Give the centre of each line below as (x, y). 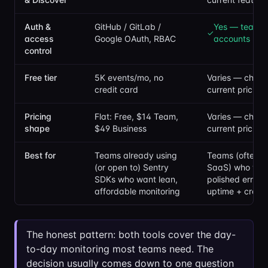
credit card (116, 89)
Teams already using (136, 155)
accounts (232, 39)
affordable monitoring (137, 191)
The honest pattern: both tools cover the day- (131, 234)
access (39, 39)
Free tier (41, 77)
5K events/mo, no (129, 77)
